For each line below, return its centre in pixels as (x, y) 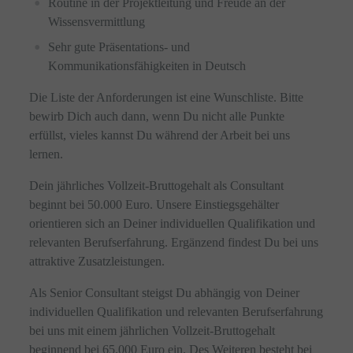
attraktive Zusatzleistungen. (97, 261)
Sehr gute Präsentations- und (119, 47)
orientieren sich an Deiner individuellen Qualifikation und (173, 223)
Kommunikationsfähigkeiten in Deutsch (147, 66)
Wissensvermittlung (97, 22)
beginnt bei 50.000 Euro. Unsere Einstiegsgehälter (154, 204)
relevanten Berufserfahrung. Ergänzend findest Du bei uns (174, 242)
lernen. (46, 154)
